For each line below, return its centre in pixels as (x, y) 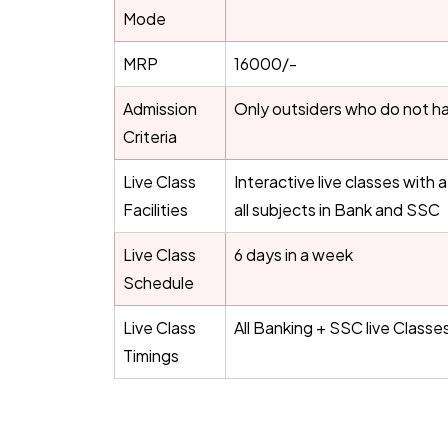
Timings (151, 355)
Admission (160, 108)
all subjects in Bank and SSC (337, 209)
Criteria (150, 136)
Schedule (158, 282)
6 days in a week (293, 254)
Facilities (155, 209)
